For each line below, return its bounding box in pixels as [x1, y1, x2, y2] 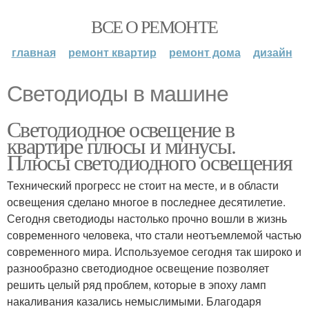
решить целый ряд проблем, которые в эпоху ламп [7, 277, 266, 292]
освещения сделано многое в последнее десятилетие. [7, 194, 286, 210]
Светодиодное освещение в [7, 114, 235, 143]
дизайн [252, 44, 292, 60]
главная [11, 44, 56, 60]
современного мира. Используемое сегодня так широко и [7, 243, 301, 259]
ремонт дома [168, 44, 241, 60]
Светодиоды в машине [7, 81, 228, 106]
